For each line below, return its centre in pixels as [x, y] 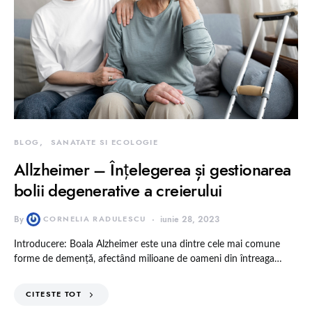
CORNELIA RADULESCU [95, 219]
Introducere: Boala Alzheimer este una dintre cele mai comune [147, 245]
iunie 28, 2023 [189, 220]
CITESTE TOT [54, 295]
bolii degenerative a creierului [118, 191]
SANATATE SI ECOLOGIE [104, 143]
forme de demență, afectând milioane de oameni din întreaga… [148, 259]
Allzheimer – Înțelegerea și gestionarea [153, 170]
